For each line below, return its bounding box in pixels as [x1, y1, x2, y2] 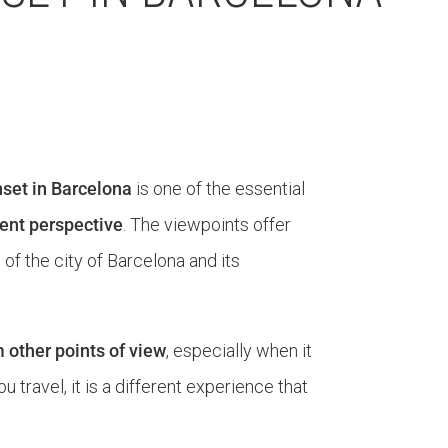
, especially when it [166, 340, 313, 361]
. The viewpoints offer [123, 214, 292, 235]
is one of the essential [132, 178, 306, 199]
